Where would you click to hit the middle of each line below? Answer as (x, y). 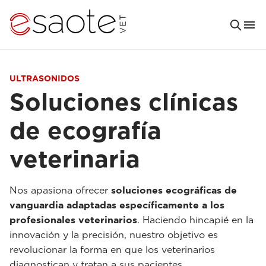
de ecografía (85, 131)
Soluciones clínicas (124, 102)
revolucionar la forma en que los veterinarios (112, 250)
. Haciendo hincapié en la (195, 220)
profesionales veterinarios (73, 220)
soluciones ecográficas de (174, 190)
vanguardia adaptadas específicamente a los (117, 205)
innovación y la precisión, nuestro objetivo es (114, 235)
